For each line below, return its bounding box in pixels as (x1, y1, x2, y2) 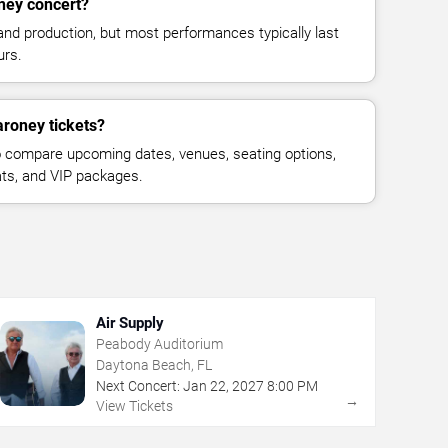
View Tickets (95, 397, 173, 414)
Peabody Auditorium (95, 335, 223, 352)
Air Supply (95, 313, 164, 332)
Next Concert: (95, 377, 180, 394)
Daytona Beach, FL (95, 356, 212, 373)
